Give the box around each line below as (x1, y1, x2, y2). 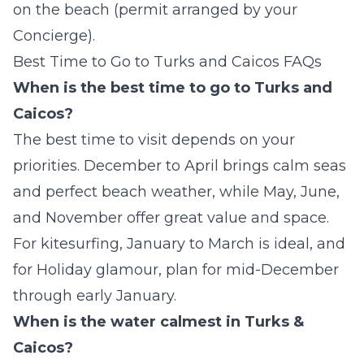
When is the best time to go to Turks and (13, 79, 332, 97)
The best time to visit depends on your (13, 131, 295, 149)
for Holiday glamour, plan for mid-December (13, 261, 339, 279)
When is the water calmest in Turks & (13, 313, 304, 331)
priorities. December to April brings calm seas (13, 157, 346, 175)
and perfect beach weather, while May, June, (13, 183, 340, 201)
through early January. (13, 287, 176, 305)
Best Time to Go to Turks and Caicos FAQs (13, 53, 322, 71)
